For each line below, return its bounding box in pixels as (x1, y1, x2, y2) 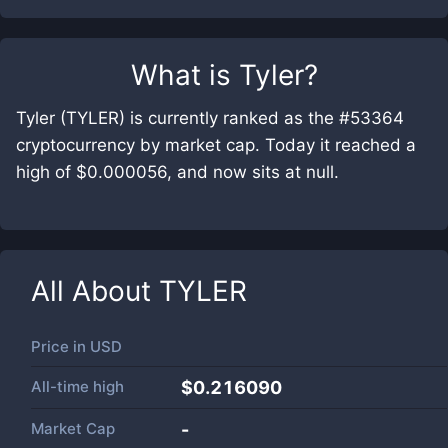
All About (31, 274, 159, 308)
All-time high (31, 377, 124, 396)
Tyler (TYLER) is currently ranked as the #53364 (16, 108, 404, 128)
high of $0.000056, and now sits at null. (16, 162, 339, 182)
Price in (31, 337, 90, 356)
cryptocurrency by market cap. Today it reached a (16, 135, 416, 155)
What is (130, 58, 239, 92)
